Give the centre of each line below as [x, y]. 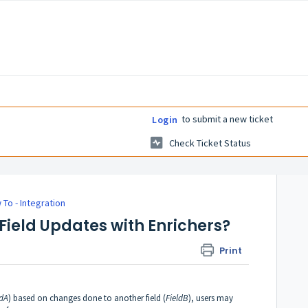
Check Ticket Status [210, 143]
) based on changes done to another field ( [87, 298]
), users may [211, 298]
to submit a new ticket [226, 119]
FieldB [177, 298]
